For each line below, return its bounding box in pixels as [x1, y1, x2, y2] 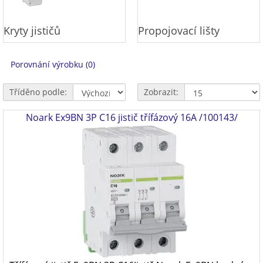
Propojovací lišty [138, 23, 220, 38]
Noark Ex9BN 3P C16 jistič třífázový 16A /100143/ [25, 111, 238, 124]
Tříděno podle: [9, 86, 67, 97]
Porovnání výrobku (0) [11, 59, 95, 70]
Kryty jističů [4, 23, 60, 38]
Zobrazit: [144, 86, 178, 97]
